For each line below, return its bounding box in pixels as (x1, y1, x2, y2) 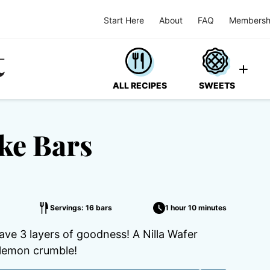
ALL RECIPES (113, 80, 167, 90)
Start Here (104, 14, 144, 25)
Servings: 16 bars (49, 203, 112, 212)
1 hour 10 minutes (165, 203, 227, 212)
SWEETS (199, 80, 235, 90)
